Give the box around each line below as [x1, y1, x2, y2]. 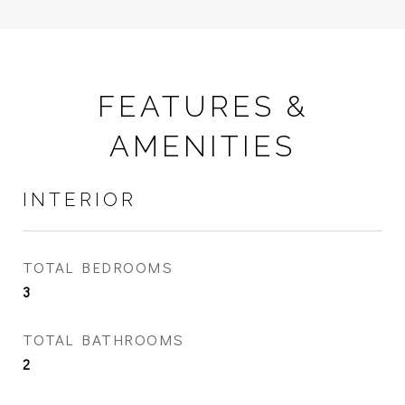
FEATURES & [97, 89, 308, 124]
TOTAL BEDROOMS [23, 257, 173, 278]
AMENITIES [109, 129, 296, 164]
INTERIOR [23, 188, 137, 212]
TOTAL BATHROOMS [23, 329, 184, 351]
